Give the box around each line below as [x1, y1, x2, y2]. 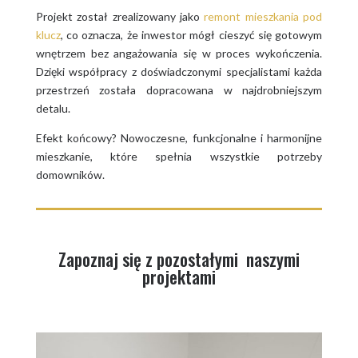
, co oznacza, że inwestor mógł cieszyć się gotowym [60, 27, 323, 42]
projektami [141, 263, 216, 289]
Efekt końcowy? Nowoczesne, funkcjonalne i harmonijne [35, 130, 323, 145]
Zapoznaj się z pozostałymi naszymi [58, 245, 300, 272]
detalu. [35, 101, 70, 115]
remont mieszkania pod [204, 9, 323, 23]
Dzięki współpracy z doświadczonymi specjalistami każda [35, 64, 323, 78]
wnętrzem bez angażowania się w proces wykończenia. [35, 46, 323, 60]
